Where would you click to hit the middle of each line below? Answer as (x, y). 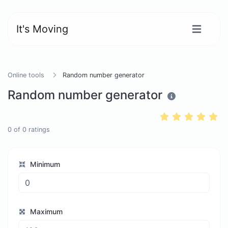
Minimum (44, 164)
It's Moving (42, 29)
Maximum (46, 212)
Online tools (26, 75)
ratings (38, 130)
